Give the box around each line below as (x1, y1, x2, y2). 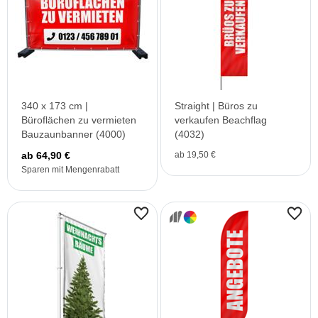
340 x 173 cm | (21, 100, 88, 111)
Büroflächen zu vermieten (21, 114, 136, 126)
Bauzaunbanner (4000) (21, 128, 126, 140)
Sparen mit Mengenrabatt (21, 165, 119, 175)
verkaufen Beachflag (175, 114, 267, 126)
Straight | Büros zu (175, 100, 258, 111)
